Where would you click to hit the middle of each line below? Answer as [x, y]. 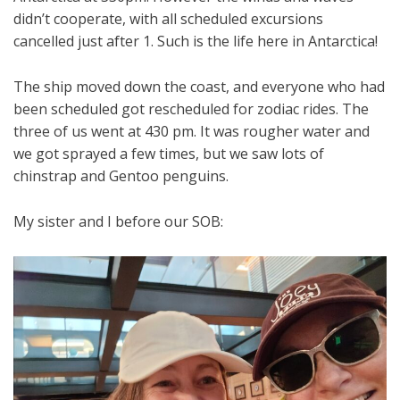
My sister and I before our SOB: [118, 222]
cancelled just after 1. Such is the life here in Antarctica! [196, 42]
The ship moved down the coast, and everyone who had [199, 87]
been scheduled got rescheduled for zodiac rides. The [191, 109]
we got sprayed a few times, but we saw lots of [169, 154]
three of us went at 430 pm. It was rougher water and [192, 132]
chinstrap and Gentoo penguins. [121, 176]
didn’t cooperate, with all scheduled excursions [168, 19]
